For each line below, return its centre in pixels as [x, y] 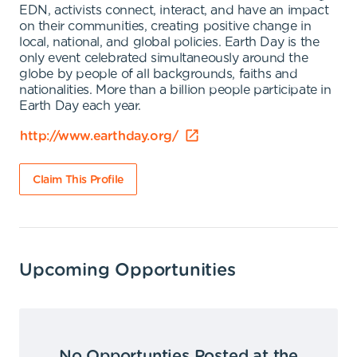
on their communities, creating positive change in [165, 26]
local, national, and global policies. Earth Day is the [169, 42]
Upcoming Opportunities [127, 270]
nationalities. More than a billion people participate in [175, 90]
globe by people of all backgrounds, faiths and [159, 74]
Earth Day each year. [80, 106]
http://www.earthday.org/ [99, 136]
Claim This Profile [78, 180]
